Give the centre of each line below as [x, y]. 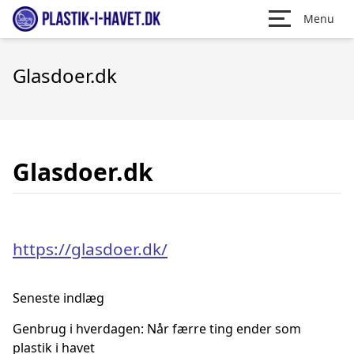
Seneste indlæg [58, 298]
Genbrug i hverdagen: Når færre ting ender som [157, 329]
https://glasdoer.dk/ [90, 249]
